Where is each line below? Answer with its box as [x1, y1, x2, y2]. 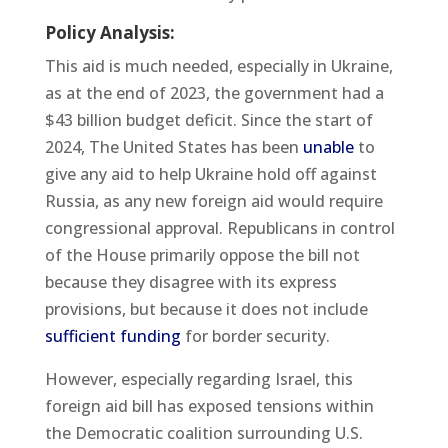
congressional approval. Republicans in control [44, 216, 395, 239]
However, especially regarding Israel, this [44, 367, 353, 390]
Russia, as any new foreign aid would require [44, 189, 383, 212]
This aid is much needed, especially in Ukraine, [44, 54, 393, 77]
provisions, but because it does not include [44, 297, 368, 320]
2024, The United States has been [44, 135, 303, 158]
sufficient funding [44, 324, 181, 347]
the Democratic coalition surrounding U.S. [44, 421, 363, 444]
